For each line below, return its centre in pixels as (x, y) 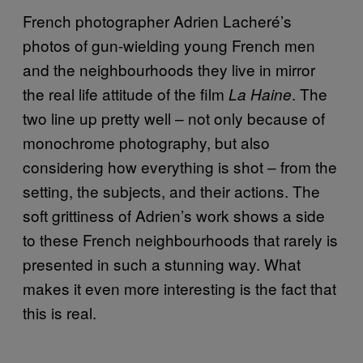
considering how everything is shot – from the (180, 166)
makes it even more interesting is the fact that (179, 288)
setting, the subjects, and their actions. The (171, 190)
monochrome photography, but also (146, 142)
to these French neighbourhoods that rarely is (180, 239)
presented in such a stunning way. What (162, 263)
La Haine (260, 94)
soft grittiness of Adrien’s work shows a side (174, 215)
